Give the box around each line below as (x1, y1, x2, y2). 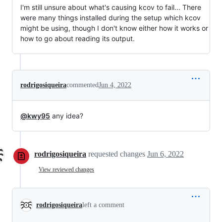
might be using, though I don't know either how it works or (20, 23, 208, 32)
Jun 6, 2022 (147, 149, 184, 158)
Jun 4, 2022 (99, 81, 131, 89)
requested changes (88, 149, 147, 158)
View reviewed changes (39, 166, 94, 173)
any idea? (50, 111, 83, 120)
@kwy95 (20, 111, 50, 120)
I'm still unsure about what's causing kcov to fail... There (20, 2, 201, 11)
